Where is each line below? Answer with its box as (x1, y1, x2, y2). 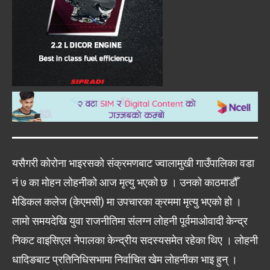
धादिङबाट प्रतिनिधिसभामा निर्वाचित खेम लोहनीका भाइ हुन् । (12, 253, 237, 266)
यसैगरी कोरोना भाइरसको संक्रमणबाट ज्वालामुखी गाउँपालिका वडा (12, 156, 254, 169)
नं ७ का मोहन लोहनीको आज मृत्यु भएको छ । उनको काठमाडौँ (12, 175, 237, 189)
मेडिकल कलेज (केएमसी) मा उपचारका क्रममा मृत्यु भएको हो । (12, 195, 242, 208)
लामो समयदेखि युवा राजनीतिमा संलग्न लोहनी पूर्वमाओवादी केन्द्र (12, 214, 248, 227)
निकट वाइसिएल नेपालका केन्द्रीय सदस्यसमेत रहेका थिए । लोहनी (12, 233, 258, 246)
